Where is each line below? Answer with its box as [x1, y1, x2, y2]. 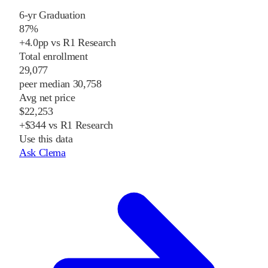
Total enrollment [19, 50, 88, 63]
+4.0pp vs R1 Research [19, 36, 116, 49]
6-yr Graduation [19, 9, 86, 22]
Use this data [19, 133, 73, 145]
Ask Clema [19, 147, 66, 159]
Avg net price [19, 92, 75, 104]
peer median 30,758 [19, 78, 102, 90]
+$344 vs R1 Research [19, 119, 113, 132]
